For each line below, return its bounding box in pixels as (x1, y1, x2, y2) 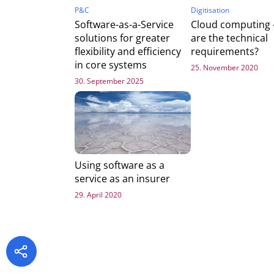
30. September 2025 (75, 76, 144, 87)
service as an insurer (75, 171, 170, 185)
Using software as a (75, 158, 165, 172)
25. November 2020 (190, 62, 258, 73)
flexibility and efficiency (75, 45, 181, 59)
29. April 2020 (75, 189, 122, 200)
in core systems (75, 58, 147, 72)
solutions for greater (75, 31, 170, 45)
